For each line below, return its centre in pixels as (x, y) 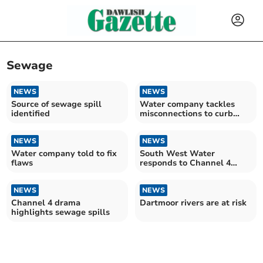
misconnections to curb (186, 113)
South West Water (177, 153)
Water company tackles (187, 104)
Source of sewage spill (57, 104)
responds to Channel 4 (185, 163)
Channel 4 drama (46, 203)
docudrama (162, 172)
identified (31, 113)
